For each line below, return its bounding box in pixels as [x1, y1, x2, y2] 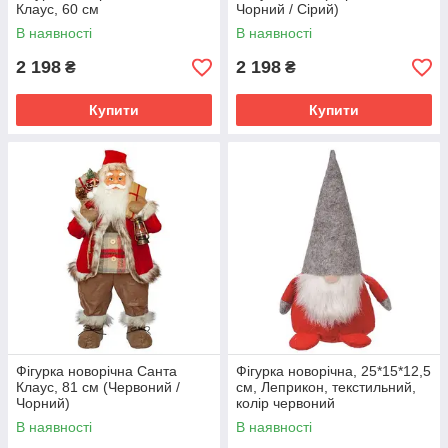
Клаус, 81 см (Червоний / [16, 379, 180, 395]
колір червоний [236, 395, 335, 411]
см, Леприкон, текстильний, [236, 379, 416, 395]
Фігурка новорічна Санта [16, 363, 177, 379]
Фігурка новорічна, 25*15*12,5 [236, 363, 431, 379]
